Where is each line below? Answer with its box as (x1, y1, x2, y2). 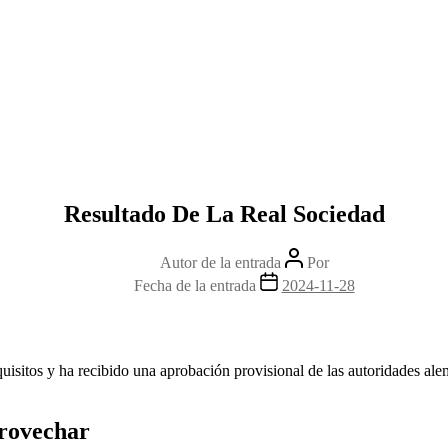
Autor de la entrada (159, 253, 281, 271)
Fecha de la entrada (133, 276, 256, 294)
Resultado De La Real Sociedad (63, 200, 385, 227)
